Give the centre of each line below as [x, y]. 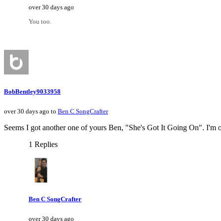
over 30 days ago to [31, 111]
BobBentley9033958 [32, 91]
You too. [40, 22]
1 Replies [43, 144]
